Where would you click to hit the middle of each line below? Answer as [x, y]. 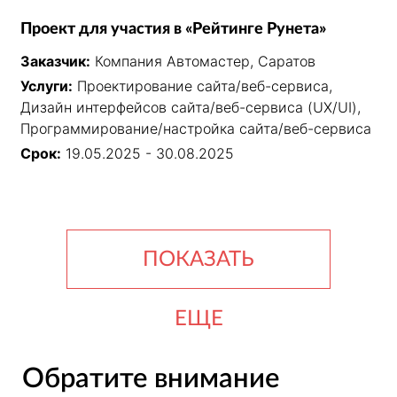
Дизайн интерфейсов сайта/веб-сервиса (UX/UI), [191, 108]
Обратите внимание [150, 379]
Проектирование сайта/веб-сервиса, [205, 86]
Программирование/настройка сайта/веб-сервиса [196, 129]
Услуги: [47, 86]
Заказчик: [55, 62]
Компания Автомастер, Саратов [205, 62]
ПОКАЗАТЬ [198, 260]
